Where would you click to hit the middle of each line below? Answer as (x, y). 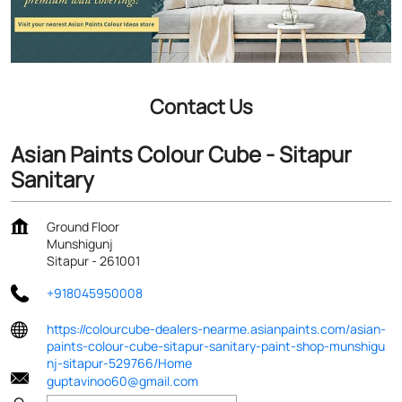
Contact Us (201, 106)
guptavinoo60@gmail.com (122, 380)
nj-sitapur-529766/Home (119, 363)
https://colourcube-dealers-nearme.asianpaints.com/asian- (216, 328)
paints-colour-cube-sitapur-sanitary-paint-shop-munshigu (216, 345)
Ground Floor (83, 226)
